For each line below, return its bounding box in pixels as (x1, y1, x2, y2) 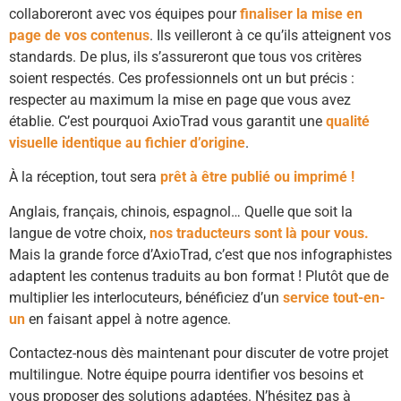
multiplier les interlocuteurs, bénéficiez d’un (9, 288, 283, 306)
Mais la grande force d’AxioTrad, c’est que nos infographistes (9, 245, 392, 263)
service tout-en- (283, 288, 385, 306)
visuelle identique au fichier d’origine (9, 134, 245, 152)
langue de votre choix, (9, 224, 149, 242)
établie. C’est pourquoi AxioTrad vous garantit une (9, 113, 326, 131)
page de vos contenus (9, 27, 149, 45)
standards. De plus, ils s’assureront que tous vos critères (9, 48, 362, 66)
